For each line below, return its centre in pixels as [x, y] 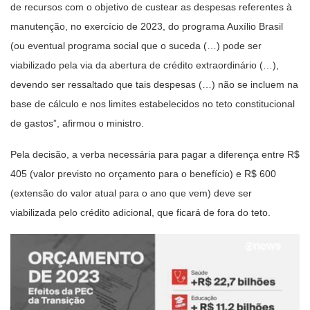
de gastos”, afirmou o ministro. [77, 123]
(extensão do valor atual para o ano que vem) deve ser [131, 193]
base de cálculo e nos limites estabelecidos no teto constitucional [153, 103]
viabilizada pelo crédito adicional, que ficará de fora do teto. [140, 212]
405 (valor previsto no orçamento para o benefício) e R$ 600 [143, 173]
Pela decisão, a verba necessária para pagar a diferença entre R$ [155, 154]
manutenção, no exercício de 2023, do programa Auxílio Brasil [147, 26]
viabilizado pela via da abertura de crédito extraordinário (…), [145, 65]
